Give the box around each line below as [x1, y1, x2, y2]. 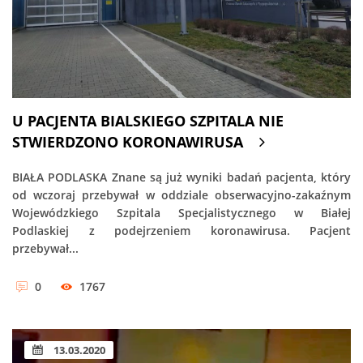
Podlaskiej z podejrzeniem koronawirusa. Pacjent [12, 222, 351, 238]
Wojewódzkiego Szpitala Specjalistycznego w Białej [12, 204, 351, 220]
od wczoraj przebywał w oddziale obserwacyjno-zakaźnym [12, 186, 351, 203]
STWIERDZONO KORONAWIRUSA [12, 131, 243, 152]
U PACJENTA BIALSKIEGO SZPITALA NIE [12, 110, 284, 130]
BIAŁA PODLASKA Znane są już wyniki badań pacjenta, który [12, 169, 351, 185]
